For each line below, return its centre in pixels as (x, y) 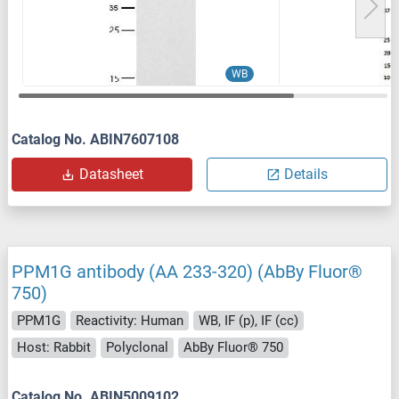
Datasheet (111, 174)
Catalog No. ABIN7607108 (95, 139)
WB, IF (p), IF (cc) (248, 320)
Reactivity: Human (130, 320)
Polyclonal (137, 348)
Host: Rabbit (54, 348)
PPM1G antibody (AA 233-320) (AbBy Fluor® (187, 271)
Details (306, 174)
